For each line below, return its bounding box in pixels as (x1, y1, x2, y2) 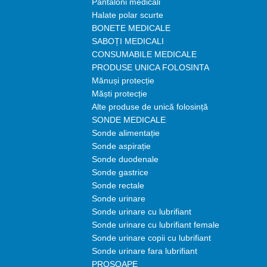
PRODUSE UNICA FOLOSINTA (91, 63, 209, 72)
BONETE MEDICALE (91, 23, 170, 33)
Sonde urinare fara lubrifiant (91, 246, 197, 256)
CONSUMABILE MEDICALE (91, 49, 197, 59)
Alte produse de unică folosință (91, 102, 208, 111)
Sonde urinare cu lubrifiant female (91, 220, 219, 229)
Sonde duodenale (91, 154, 159, 164)
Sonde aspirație (91, 141, 151, 151)
